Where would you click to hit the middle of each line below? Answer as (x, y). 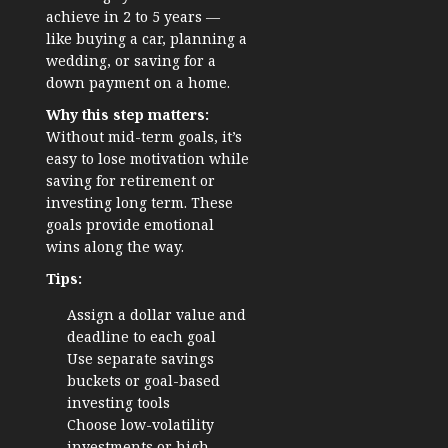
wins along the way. (115, 247)
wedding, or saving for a (131, 61)
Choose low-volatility (140, 425)
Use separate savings (140, 359)
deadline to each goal (141, 337)
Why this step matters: (127, 115)
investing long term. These (139, 203)
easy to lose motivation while (147, 159)
